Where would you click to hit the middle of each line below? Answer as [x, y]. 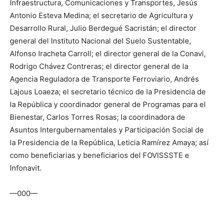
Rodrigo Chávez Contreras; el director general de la [99, 66]
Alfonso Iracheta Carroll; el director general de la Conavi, [108, 54]
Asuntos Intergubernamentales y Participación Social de [107, 130]
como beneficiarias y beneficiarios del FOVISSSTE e [99, 155]
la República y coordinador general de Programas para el [108, 105]
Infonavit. [26, 168]
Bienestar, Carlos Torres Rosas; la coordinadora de [98, 117]
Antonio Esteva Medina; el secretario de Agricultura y [101, 16]
